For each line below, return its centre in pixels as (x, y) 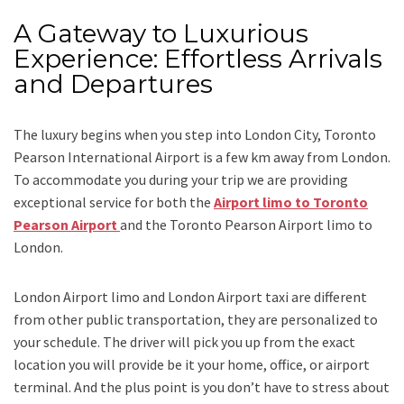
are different (329, 297)
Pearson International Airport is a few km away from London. (202, 157)
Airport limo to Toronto (291, 202)
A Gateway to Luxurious (161, 34)
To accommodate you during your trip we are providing (181, 180)
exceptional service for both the (114, 202)
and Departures (116, 84)
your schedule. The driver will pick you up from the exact (184, 342)
